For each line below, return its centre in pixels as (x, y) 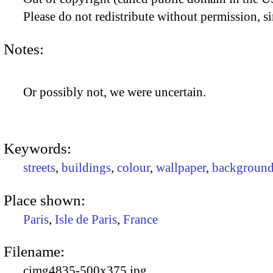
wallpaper (181, 168)
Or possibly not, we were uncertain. (115, 92)
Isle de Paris (86, 219)
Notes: (24, 49)
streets (39, 168)
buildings (86, 168)
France (140, 219)
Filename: (34, 251)
